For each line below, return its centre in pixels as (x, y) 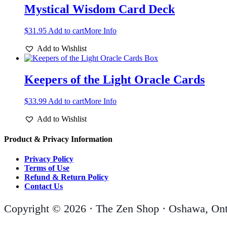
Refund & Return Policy (66, 177)
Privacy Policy (49, 159)
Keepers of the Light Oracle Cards (115, 79)
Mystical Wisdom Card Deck (100, 9)
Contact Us (44, 186)
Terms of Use (47, 168)
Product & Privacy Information (58, 139)
